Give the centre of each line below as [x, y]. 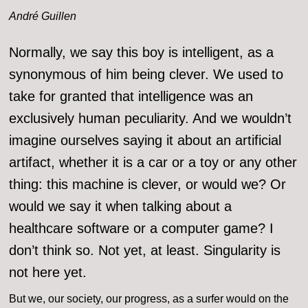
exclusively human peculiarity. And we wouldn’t [151, 119]
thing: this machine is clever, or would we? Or [148, 185]
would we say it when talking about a [121, 207]
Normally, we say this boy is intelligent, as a [142, 53]
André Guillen [43, 16]
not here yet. [48, 273]
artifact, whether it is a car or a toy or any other [153, 163]
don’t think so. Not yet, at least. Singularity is [145, 251]
